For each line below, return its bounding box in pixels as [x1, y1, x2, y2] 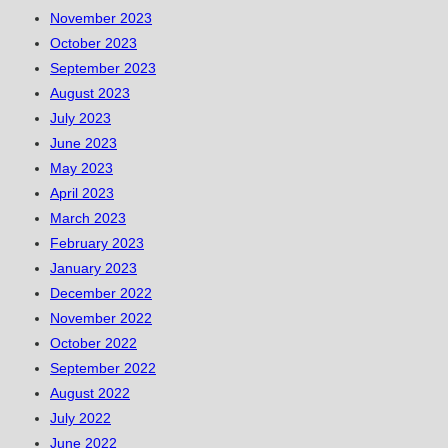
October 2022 [50, 335, 137, 352]
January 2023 [50, 260, 137, 277]
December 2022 [50, 285, 152, 302]
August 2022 [50, 385, 130, 402]
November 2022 [50, 310, 152, 327]
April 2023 [50, 185, 114, 202]
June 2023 [50, 135, 117, 152]
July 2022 [50, 410, 111, 427]
